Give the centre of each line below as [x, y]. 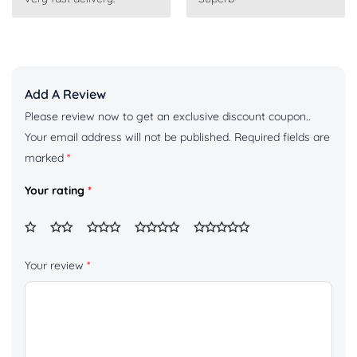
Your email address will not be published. [128, 137]
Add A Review [65, 94]
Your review [56, 266]
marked [46, 158]
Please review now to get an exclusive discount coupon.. [168, 117]
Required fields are [282, 137]
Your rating [56, 191]
